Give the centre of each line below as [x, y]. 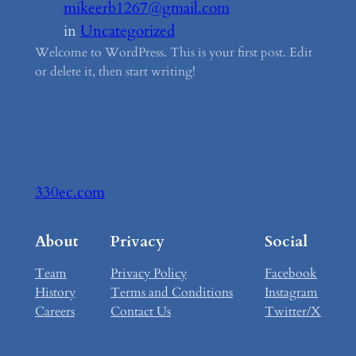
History [55, 292]
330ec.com [70, 193]
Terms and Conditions [172, 292]
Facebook [291, 273]
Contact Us [141, 311]
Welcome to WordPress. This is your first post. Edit [173, 52]
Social [286, 241]
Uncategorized [127, 31]
